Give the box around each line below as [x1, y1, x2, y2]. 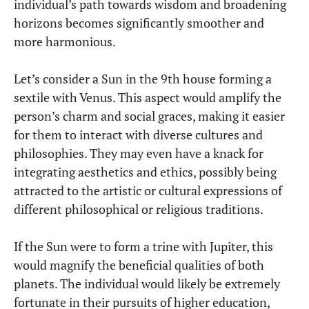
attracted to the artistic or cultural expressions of [14, 182, 282, 199]
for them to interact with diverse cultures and [14, 126, 263, 143]
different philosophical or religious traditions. [14, 201, 263, 218]
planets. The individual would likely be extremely [14, 275, 280, 292]
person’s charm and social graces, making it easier [14, 108, 285, 125]
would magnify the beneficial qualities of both [14, 257, 264, 274]
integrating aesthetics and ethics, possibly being [14, 163, 277, 181]
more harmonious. [14, 33, 116, 50]
